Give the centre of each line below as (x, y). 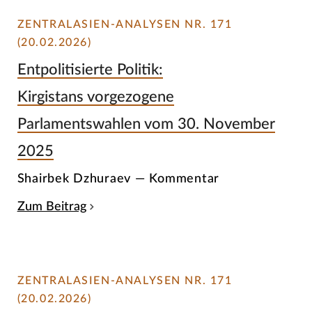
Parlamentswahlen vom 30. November (146, 124)
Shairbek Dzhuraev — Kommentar (118, 179)
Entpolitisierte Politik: (90, 69)
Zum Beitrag (52, 207)
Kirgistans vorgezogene (95, 96)
